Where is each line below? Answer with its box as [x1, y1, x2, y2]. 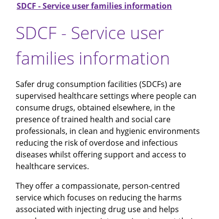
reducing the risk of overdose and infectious [16, 137, 178, 148]
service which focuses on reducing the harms [16, 192, 182, 203]
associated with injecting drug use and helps [16, 203, 179, 215]
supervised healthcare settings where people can [16, 90, 197, 101]
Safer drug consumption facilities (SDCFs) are [16, 78, 181, 89]
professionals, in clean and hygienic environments [16, 125, 200, 136]
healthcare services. [16, 160, 89, 172]
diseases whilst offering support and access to [16, 149, 186, 160]
